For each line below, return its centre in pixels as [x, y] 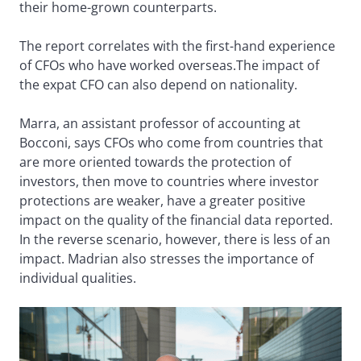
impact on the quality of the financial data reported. [176, 220]
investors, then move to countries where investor [169, 182]
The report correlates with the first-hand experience [177, 46]
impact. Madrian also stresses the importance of [166, 259]
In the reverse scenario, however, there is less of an [175, 240]
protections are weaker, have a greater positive [162, 201]
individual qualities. [78, 278]
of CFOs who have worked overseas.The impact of [169, 66]
